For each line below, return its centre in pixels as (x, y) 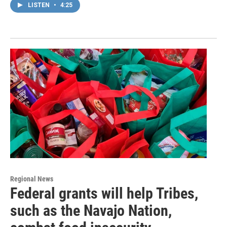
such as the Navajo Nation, (91, 211)
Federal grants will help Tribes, (104, 194)
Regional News (32, 179)
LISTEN (40, 5)
